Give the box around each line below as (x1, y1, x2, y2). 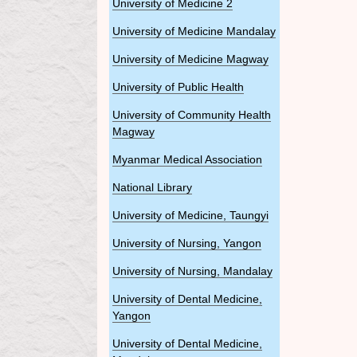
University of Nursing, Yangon (112, 237, 261, 250)
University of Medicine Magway (112, 53, 269, 66)
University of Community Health (112, 108, 271, 122)
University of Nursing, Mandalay (112, 265, 273, 278)
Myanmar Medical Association (112, 153, 262, 167)
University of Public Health (112, 80, 244, 94)
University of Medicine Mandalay (112, 25, 276, 38)
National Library (112, 181, 192, 194)
